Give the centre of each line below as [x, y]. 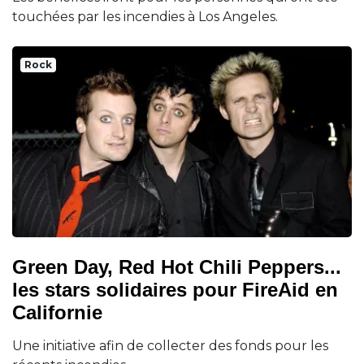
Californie [57, 312]
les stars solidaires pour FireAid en [175, 290]
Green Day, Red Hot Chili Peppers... [177, 267]
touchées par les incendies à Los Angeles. [145, 16]
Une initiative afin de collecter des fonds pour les [170, 346]
